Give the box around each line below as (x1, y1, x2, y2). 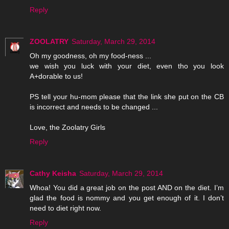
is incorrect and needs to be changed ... (30, 103, 158, 111)
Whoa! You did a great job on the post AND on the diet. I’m (30, 184, 224, 192)
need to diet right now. (30, 204, 101, 213)
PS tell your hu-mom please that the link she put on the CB (30, 93, 224, 101)
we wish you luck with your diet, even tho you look (30, 62, 224, 71)
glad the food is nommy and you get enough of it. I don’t (30, 194, 224, 202)
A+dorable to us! (30, 72, 83, 81)
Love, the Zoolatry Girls (30, 123, 105, 132)
